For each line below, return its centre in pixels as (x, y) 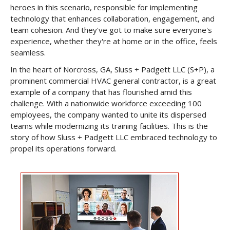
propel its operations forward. (63, 148)
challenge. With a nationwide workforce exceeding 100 (106, 103)
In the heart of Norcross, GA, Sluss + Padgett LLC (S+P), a (112, 69)
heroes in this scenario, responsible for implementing (104, 7)
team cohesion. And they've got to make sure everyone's (111, 30)
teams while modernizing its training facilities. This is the (109, 126)
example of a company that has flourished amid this (101, 92)
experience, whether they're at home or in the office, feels (114, 41)
